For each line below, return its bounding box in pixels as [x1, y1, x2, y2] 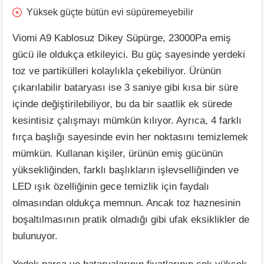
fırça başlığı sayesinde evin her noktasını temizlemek [12, 131, 248, 143]
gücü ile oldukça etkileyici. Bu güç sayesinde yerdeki [12, 48, 245, 60]
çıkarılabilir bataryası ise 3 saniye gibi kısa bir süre [12, 81, 238, 93]
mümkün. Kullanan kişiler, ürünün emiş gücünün [12, 147, 223, 159]
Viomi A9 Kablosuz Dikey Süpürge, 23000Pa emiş [12, 32, 231, 44]
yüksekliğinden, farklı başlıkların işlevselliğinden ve [12, 164, 239, 176]
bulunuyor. [12, 230, 58, 242]
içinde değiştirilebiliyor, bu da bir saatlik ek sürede [12, 98, 232, 110]
